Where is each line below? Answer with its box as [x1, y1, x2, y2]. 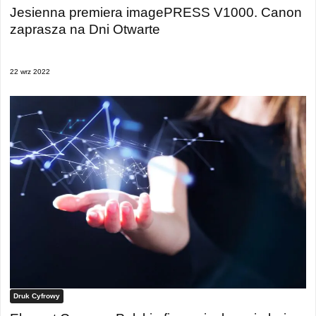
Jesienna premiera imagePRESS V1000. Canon [10, 4, 302, 20]
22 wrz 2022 [10, 68, 50, 76]
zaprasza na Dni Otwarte [10, 21, 160, 37]
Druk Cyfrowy [13, 292, 60, 300]
